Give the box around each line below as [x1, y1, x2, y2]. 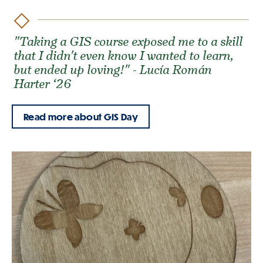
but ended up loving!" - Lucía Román [14, 61, 213, 77]
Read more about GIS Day [23, 110, 139, 122]
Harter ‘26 [14, 75, 72, 92]
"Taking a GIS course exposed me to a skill [14, 33, 244, 49]
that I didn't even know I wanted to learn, [14, 47, 235, 63]
